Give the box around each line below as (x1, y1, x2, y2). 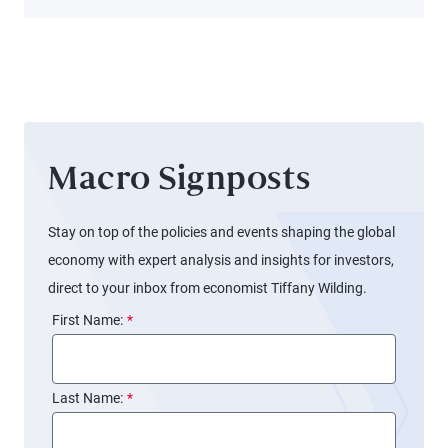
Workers (48, 56, 100, 72)
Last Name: (52, 390, 123, 406)
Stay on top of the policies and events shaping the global (48, 224, 395, 240)
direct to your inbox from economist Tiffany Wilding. (48, 280, 367, 296)
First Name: (52, 312, 123, 328)
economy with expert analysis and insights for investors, (48, 252, 394, 268)
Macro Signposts (48, 167, 311, 196)
